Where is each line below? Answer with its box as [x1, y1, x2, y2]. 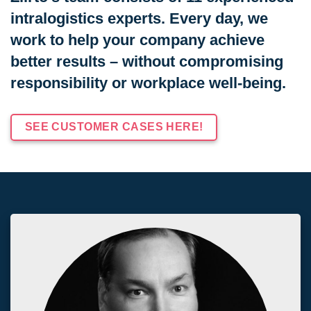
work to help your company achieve [10, 31, 264, 49]
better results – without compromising [10, 52, 283, 70]
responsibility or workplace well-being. [10, 74, 286, 92]
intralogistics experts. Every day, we [10, 9, 268, 27]
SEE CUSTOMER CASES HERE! [24, 120, 203, 133]
